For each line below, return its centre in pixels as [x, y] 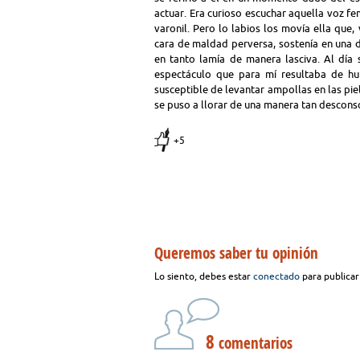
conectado [276, 276]
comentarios [254, 343]
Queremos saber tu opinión [236, 253]
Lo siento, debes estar [204, 276]
